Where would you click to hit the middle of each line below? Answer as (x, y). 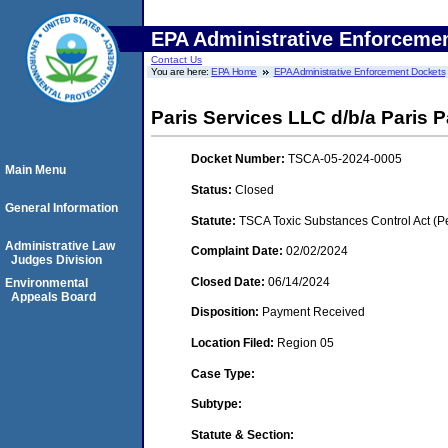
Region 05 (305, 342)
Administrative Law (60, 246)
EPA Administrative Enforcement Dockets (359, 71)
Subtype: (216, 404)
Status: (213, 189)
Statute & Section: (242, 434)
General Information (61, 208)
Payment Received (313, 312)
